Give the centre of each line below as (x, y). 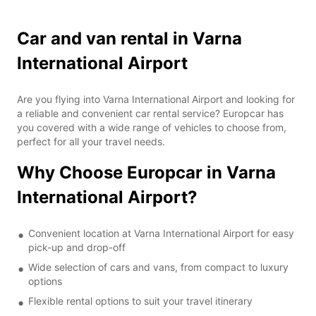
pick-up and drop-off (77, 247)
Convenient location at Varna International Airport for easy (161, 233)
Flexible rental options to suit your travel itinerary (140, 300)
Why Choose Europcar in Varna (146, 172)
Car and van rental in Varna (129, 38)
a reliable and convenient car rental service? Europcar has (150, 113)
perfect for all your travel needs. (91, 141)
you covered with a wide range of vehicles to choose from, (152, 127)
